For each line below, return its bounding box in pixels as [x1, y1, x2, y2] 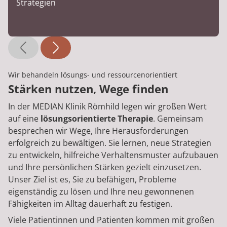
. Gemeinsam [153, 113, 203, 125]
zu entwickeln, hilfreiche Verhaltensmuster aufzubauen [8, 149, 218, 161]
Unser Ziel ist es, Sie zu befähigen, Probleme [8, 174, 176, 185]
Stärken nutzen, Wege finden [8, 81, 168, 97]
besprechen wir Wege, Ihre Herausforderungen [8, 125, 188, 137]
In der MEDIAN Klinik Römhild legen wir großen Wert [8, 101, 207, 112]
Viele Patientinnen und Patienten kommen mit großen [8, 214, 214, 226]
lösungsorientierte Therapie [41, 113, 153, 125]
